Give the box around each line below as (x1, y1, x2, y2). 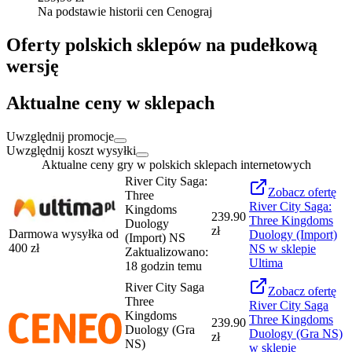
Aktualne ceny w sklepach (6, 93, 214, 114)
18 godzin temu (125, 259, 202, 273)
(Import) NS (125, 231, 185, 244)
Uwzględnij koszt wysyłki (6, 144, 136, 157)
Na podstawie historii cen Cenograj (38, 5, 212, 19)
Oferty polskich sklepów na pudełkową (6, 35, 317, 56)
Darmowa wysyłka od (9, 227, 119, 240)
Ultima (249, 256, 283, 269)
